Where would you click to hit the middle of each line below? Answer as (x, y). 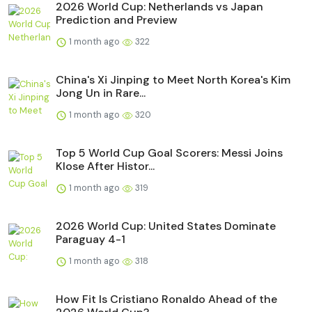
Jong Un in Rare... (101, 93)
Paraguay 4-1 (91, 239)
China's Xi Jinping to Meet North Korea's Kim (173, 79)
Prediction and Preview (117, 19)
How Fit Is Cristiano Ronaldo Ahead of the (166, 299)
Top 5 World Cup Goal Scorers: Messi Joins (169, 153)
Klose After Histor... (105, 166)
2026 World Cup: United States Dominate (166, 226)
